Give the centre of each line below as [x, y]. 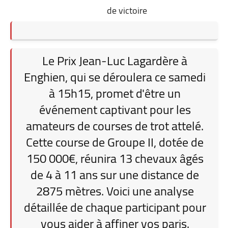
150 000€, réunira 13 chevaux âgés [115, 158]
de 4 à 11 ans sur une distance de [115, 175]
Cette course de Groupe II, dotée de [115, 142]
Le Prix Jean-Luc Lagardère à [115, 61]
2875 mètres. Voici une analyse [115, 191]
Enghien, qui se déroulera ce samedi [115, 77]
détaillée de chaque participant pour [115, 207]
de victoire [127, 10]
